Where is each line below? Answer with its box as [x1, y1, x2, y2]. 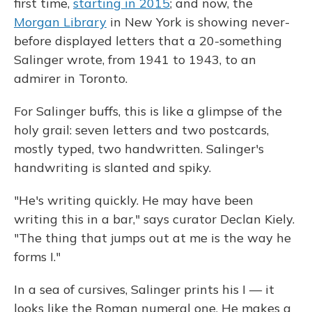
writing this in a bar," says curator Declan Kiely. [14, 211, 295, 228]
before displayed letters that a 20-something [14, 33, 282, 49]
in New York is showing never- [107, 14, 290, 31]
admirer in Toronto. [14, 70, 127, 87]
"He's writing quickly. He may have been [14, 192, 253, 209]
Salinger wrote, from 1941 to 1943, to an [14, 52, 256, 68]
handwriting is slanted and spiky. [14, 159, 211, 176]
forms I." [14, 249, 61, 265]
